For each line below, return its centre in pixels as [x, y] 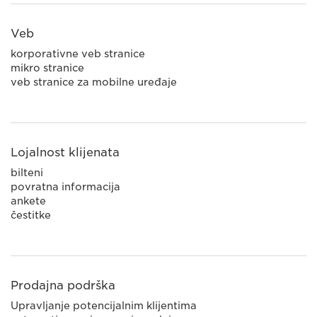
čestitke [31, 215]
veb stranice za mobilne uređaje [94, 82]
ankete [28, 201]
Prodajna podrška [63, 286]
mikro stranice [47, 68]
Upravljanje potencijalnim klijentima [104, 306]
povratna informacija [65, 187]
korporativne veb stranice [78, 54]
